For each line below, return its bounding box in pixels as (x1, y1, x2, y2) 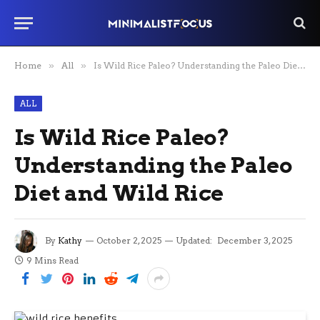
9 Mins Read (26, 255, 79, 266)
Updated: (176, 235, 212, 246)
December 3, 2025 (217, 235, 292, 246)
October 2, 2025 (96, 235, 161, 246)
